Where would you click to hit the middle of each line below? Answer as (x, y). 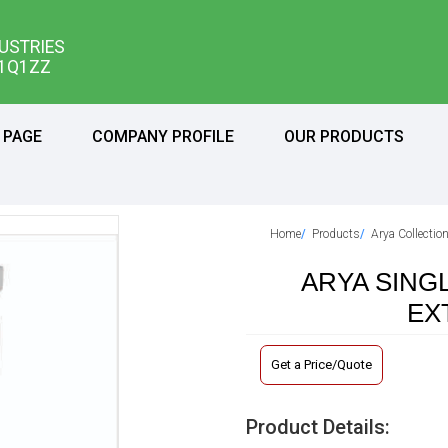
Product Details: (318, 427)
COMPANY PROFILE (163, 136)
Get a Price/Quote (322, 364)
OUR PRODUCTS (344, 136)
